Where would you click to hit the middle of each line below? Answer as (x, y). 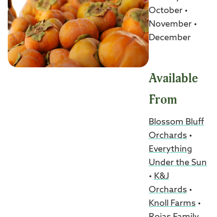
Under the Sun (178, 163)
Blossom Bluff (177, 122)
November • (173, 24)
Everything (171, 149)
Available (174, 79)
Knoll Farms (172, 204)
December (170, 38)
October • (169, 11)
